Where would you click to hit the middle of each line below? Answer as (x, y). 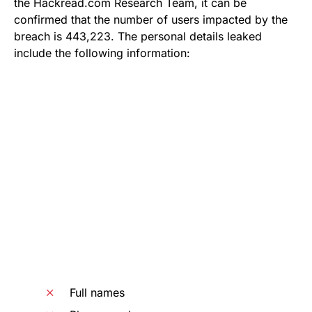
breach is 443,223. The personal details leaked (138, 36)
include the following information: (102, 53)
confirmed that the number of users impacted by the (151, 19)
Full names (97, 292)
